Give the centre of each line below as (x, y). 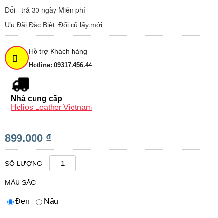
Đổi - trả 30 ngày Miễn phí (45, 10)
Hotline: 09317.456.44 (60, 65)
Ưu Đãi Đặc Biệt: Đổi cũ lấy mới (54, 25)
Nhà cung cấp (36, 99)
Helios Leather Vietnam (51, 108)
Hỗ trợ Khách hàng (58, 51)
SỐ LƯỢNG (24, 164)
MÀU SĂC (21, 183)
